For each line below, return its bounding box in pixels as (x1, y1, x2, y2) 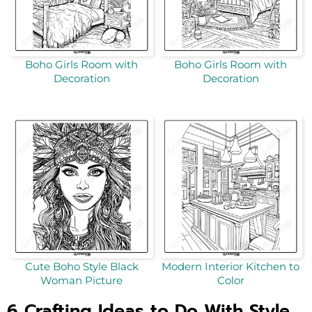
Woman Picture (40, 274, 123, 288)
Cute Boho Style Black (24, 260, 139, 274)
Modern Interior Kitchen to (162, 260, 299, 274)
